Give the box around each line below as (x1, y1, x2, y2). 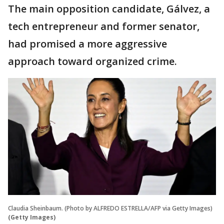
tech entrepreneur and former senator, (8, 19, 199, 33)
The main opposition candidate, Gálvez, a (8, 2, 210, 15)
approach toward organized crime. (8, 54, 177, 68)
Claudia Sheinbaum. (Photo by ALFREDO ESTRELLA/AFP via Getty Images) (8, 203, 212, 212)
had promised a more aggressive (8, 37, 167, 50)
